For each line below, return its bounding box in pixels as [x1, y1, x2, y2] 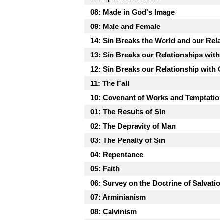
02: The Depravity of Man [90, 121, 176, 130]
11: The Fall [90, 79, 129, 87]
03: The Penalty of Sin [90, 136, 165, 144]
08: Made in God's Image [90, 7, 175, 16]
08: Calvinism [90, 207, 137, 216]
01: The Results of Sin [90, 107, 165, 116]
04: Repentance [90, 150, 143, 159]
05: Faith [90, 164, 120, 173]
